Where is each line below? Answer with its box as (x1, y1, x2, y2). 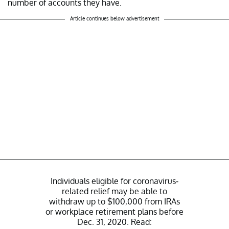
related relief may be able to (62, 186, 167, 197)
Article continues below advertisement (70, 15, 159, 22)
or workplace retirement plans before (45, 207, 184, 217)
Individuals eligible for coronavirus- (51, 176, 178, 187)
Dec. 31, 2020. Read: (77, 217, 152, 227)
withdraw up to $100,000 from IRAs (49, 196, 180, 207)
